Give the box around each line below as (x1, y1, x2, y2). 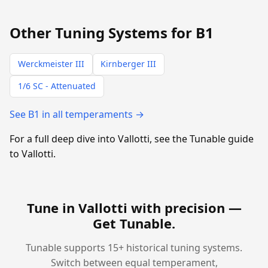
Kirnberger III (100, 58, 157, 70)
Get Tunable (93, 214, 172, 232)
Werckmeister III (17, 58, 84, 70)
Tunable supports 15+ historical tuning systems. (26, 240, 242, 254)
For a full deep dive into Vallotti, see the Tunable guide (10, 132, 254, 145)
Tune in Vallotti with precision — (26, 198, 242, 217)
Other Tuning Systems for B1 (10, 23, 214, 43)
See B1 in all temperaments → (10, 107, 144, 121)
